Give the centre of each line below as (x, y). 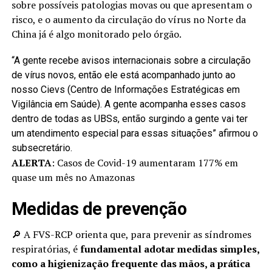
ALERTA (31, 163)
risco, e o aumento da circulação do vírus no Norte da (128, 20)
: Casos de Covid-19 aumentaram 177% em (144, 163)
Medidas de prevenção (99, 209)
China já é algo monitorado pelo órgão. (96, 34)
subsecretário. (42, 148)
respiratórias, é (46, 249)
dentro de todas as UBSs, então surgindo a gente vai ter (129, 119)
